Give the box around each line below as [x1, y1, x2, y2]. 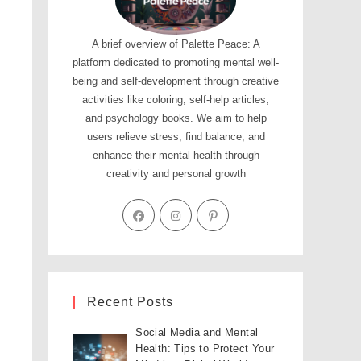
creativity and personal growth [106, 168, 246, 180]
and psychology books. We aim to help [85, 112, 267, 125]
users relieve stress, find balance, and [86, 131, 265, 143]
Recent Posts [87, 295, 173, 309]
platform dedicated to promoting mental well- [73, 56, 279, 69]
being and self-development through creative [73, 75, 279, 88]
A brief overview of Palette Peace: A [91, 38, 260, 51]
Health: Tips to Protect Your [135, 342, 275, 355]
